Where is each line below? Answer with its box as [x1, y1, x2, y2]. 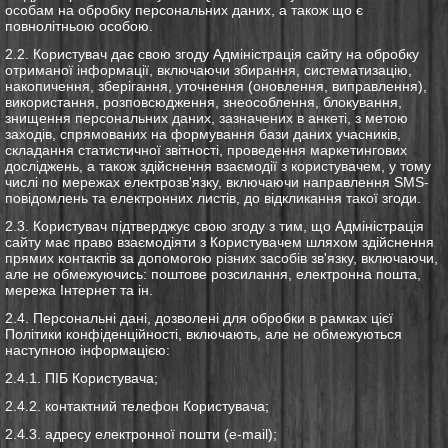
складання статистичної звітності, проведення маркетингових [5, 141, 407, 158]
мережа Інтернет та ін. [5, 281, 153, 298]
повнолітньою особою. [5, 17, 153, 34]
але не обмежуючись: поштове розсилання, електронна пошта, [5, 265, 421, 282]
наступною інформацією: [5, 341, 170, 358]
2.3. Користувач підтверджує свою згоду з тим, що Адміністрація [5, 217, 424, 234]
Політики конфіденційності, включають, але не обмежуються [5, 325, 402, 342]
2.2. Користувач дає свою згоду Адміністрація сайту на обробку [5, 45, 419, 62]
